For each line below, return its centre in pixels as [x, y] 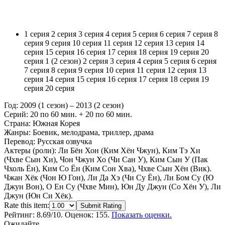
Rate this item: [27, 205]
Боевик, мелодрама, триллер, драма [92, 132]
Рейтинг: [20, 215]
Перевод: [20, 141]
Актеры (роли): [30, 150]
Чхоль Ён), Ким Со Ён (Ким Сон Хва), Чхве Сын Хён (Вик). [108, 168]
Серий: [16, 114]
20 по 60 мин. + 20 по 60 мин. [80, 114]
